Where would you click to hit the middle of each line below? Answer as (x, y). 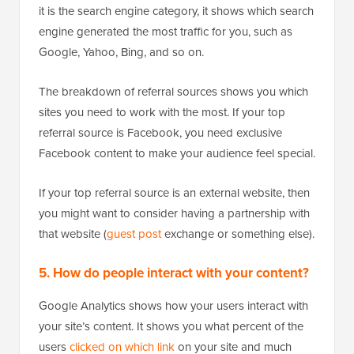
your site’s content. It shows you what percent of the (171, 326)
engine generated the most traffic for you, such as (166, 31)
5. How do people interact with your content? (174, 273)
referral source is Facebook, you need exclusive (160, 132)
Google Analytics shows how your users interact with (173, 305)
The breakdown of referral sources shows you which (173, 91)
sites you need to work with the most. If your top (162, 112)
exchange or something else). (238, 233)
